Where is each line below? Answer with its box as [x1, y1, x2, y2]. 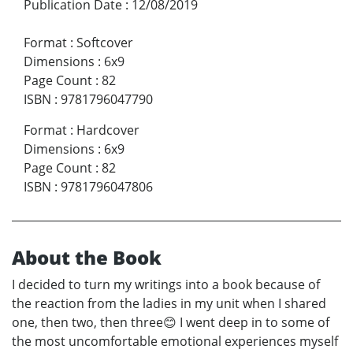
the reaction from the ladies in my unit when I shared [12, 294, 326, 312]
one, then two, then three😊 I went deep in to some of [12, 313, 329, 331]
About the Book [12, 243, 162, 270]
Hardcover [76, 121, 139, 139]
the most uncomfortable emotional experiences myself [12, 332, 338, 350]
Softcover [76, 33, 133, 51]
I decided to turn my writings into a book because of [12, 275, 320, 293]
